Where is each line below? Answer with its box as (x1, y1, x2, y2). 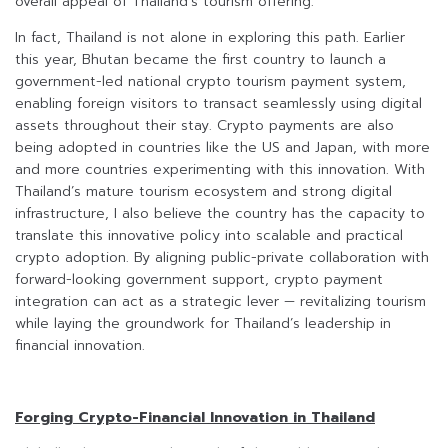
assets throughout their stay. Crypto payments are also (15, 115, 394, 137)
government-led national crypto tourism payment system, (15, 71, 406, 93)
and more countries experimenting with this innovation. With (15, 159, 425, 181)
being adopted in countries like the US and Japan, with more (15, 137, 430, 159)
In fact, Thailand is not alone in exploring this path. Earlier (15, 27, 405, 49)
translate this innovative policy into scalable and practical (15, 225, 403, 247)
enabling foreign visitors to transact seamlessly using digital (15, 93, 422, 115)
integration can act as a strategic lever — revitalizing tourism (15, 291, 426, 313)
